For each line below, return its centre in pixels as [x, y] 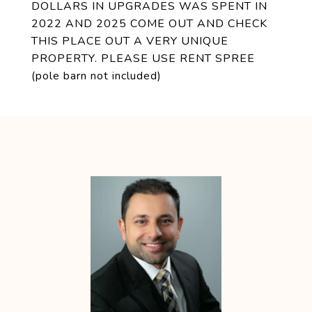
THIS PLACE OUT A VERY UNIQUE [130, 41]
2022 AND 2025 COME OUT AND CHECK [149, 24]
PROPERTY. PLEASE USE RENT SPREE [143, 58]
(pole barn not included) [96, 76]
